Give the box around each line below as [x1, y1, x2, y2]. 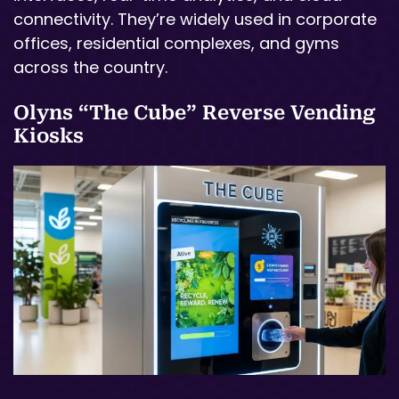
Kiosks [13, 124, 84, 147]
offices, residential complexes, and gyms [13, 31, 339, 54]
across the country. [13, 55, 167, 78]
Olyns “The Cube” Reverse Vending [13, 101, 376, 124]
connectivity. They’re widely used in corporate [13, 7, 377, 30]
